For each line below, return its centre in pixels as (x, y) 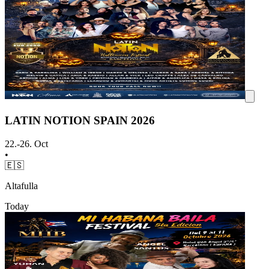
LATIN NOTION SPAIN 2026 (80, 120)
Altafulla (21, 186)
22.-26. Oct (26, 144)
